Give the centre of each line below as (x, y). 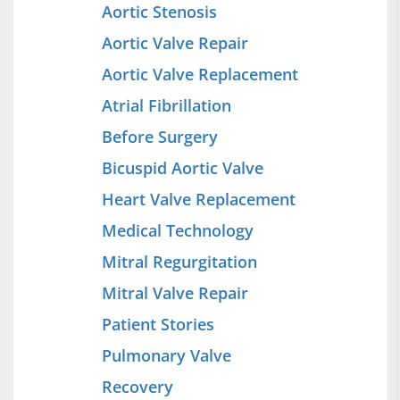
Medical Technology (178, 230)
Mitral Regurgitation (179, 261)
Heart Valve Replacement (199, 199)
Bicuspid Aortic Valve (183, 167)
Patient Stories (158, 324)
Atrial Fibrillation (167, 105)
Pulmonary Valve (167, 355)
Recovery (137, 386)
